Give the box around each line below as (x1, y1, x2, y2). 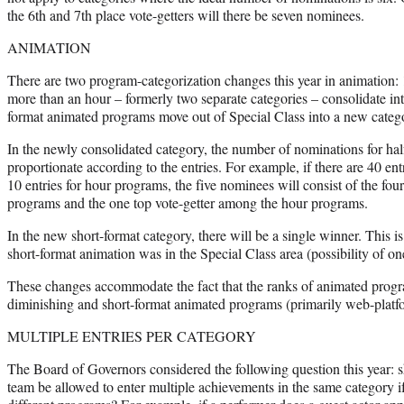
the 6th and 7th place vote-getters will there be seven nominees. (7, 5, 364, 24)
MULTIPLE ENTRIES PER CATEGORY (7, 326, 256, 345)
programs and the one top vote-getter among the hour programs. (7, 192, 368, 212)
